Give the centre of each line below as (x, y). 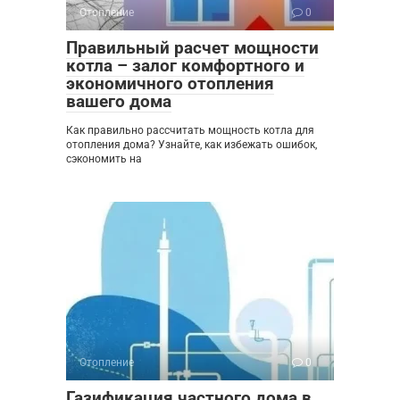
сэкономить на (104, 159)
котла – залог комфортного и (185, 66)
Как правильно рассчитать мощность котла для (190, 131)
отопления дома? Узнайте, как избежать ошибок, (192, 145)
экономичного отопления (170, 84)
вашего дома (119, 102)
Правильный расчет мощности (192, 48)
